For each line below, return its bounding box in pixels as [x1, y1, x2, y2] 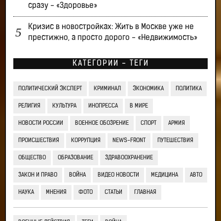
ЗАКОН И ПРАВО [18, 172, 57, 178]
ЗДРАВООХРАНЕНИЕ [105, 154, 153, 161]
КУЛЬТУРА [52, 103, 76, 109]
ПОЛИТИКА [176, 85, 202, 92]
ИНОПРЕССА [88, 103, 118, 109]
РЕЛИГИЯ [18, 103, 40, 109]
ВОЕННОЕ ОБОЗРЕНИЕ [75, 120, 129, 126]
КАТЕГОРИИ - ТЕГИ [72, 59, 149, 68]
